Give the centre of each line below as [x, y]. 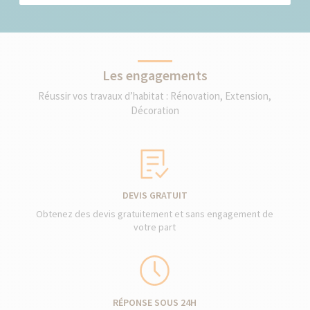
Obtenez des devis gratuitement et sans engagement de [155, 214]
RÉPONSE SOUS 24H [155, 302]
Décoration [155, 110]
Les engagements [155, 75]
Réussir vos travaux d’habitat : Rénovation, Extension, [155, 96]
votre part [155, 227]
